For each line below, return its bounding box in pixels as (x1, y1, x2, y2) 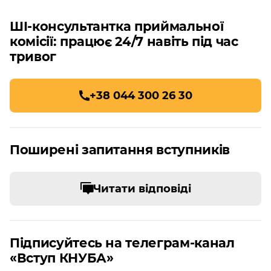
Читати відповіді (93, 181, 191, 195)
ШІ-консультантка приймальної (10, 19, 224, 34)
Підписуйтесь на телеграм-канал (10, 235, 235, 250)
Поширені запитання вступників (10, 142, 230, 157)
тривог (10, 49, 56, 64)
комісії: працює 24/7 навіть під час (10, 34, 238, 49)
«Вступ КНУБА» (10, 250, 114, 266)
